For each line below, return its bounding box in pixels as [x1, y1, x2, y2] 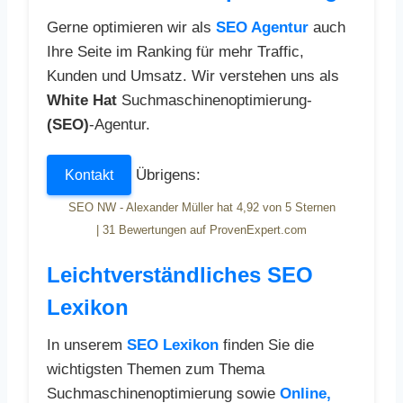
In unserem [47, 336, 127, 354]
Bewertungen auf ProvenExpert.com [115, 223, 307, 237]
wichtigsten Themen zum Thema [47, 361, 264, 379]
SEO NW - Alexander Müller [67, 201, 213, 215]
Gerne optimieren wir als [47, 19, 216, 37]
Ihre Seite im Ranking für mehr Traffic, [47, 43, 304, 61]
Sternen [291, 201, 336, 215]
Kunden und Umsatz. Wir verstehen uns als [47, 67, 339, 85]
